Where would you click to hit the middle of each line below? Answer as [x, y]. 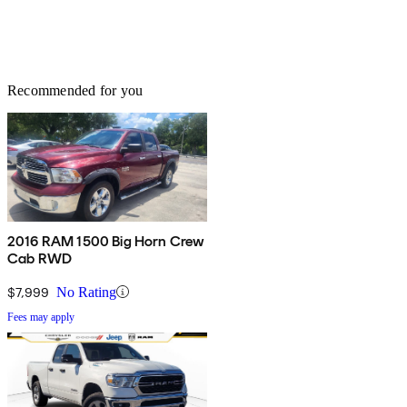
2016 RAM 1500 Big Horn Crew [106, 241]
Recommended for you [75, 90]
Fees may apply [41, 317]
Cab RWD [40, 258]
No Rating [86, 292]
